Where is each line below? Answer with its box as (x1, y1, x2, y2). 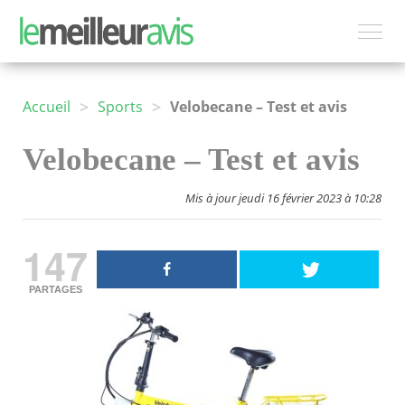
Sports (98, 97, 143, 118)
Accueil (23, 97, 71, 118)
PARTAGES (28, 284, 82, 296)
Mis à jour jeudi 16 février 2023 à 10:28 (185, 190, 381, 207)
